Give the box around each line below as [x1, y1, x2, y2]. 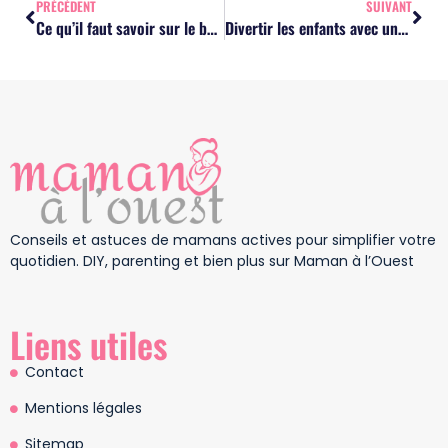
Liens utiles [10, 318, 167, 371]
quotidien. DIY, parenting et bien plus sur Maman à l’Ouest [10, 250, 414, 271]
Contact [25, 362, 84, 383]
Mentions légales [25, 398, 142, 419]
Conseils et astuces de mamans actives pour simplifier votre [10, 229, 436, 250]
